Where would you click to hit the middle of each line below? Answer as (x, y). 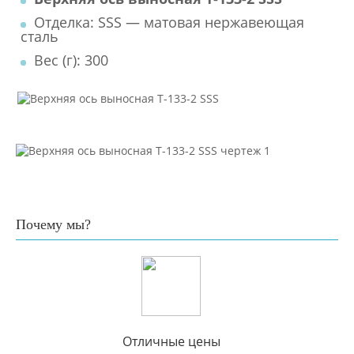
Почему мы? (53, 224)
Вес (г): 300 (71, 60)
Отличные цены (171, 341)
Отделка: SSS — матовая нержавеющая (169, 22)
